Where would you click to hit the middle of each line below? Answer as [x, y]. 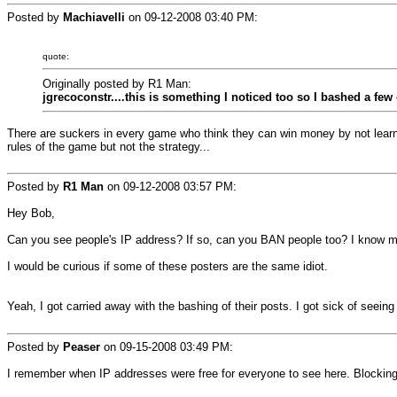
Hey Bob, [31, 213]
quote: [56, 56]
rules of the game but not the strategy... [109, 147]
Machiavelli [94, 17]
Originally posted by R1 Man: [117, 84]
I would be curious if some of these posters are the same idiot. [167, 266]
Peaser [82, 347]
